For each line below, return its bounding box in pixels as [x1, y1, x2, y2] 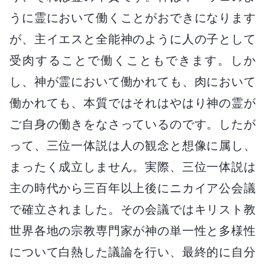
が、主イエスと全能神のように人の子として [9, 31, 256, 46]
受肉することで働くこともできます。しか [9, 53, 256, 67]
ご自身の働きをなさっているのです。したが [9, 117, 256, 131]
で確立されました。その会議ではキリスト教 [9, 202, 256, 216]
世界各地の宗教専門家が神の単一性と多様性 [9, 223, 256, 238]
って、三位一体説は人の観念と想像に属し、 [9, 138, 256, 153]
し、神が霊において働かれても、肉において [9, 74, 256, 89]
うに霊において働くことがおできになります [9, 10, 256, 25]
